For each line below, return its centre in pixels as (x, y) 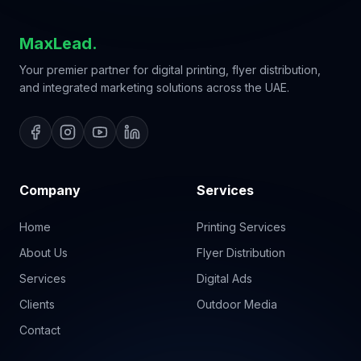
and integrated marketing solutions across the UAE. (154, 87)
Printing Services (241, 227)
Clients (37, 304)
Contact (40, 330)
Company (50, 190)
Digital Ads (224, 278)
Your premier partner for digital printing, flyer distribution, (170, 70)
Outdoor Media (237, 304)
